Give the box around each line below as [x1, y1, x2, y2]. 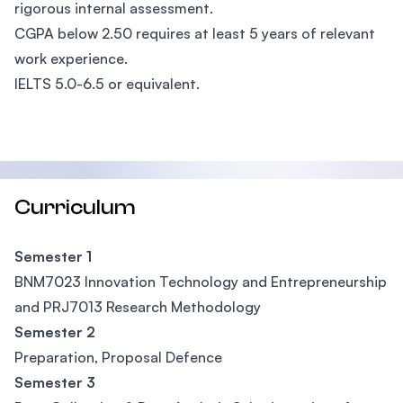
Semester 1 [14, 247, 92, 265]
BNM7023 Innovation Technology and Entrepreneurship [14, 273, 387, 291]
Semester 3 [14, 373, 95, 391]
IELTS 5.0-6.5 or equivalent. [14, 75, 200, 93]
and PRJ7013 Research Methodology [14, 298, 261, 316]
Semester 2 [14, 323, 95, 341]
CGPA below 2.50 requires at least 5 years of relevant [14, 24, 375, 42]
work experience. [14, 49, 128, 67]
